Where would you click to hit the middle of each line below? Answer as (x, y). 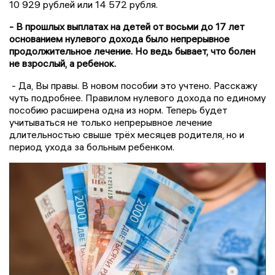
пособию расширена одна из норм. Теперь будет (118, 110)
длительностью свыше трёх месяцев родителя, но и (127, 134)
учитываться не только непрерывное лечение (111, 122)
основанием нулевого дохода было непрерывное (119, 38)
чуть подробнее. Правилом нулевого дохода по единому (137, 97)
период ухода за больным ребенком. (92, 146)
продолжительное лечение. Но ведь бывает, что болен (132, 51)
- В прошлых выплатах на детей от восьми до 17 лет (127, 26)
